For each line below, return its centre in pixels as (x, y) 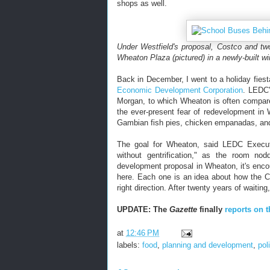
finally (211, 209)
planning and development (208, 245)
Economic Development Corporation (180, 90)
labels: (130, 245)
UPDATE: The (143, 209)
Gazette (183, 209)
